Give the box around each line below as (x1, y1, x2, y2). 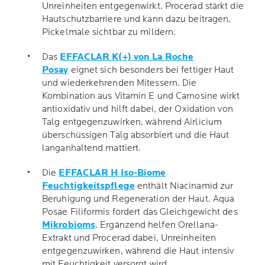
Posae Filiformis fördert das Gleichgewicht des (42, 206, 238, 218)
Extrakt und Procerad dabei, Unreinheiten (42, 232, 216, 244)
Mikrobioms (42, 219, 95, 231)
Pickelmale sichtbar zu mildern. (42, 27, 176, 38)
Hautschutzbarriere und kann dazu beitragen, (42, 14, 231, 25)
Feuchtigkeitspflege (42, 180, 135, 192)
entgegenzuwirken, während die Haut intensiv (42, 245, 234, 257)
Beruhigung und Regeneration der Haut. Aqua (42, 193, 235, 205)
